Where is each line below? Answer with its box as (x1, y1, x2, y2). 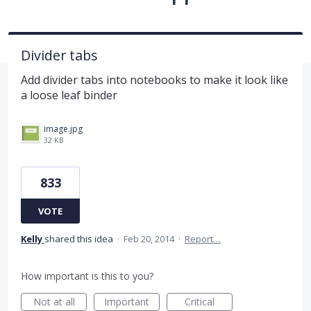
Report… (185, 232, 221, 245)
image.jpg (44, 122, 83, 135)
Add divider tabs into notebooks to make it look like (21, 72, 288, 87)
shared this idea (44, 232, 115, 245)
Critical (185, 294, 215, 308)
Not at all (33, 294, 75, 308)
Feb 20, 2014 (124, 232, 174, 245)
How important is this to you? (21, 269, 153, 283)
